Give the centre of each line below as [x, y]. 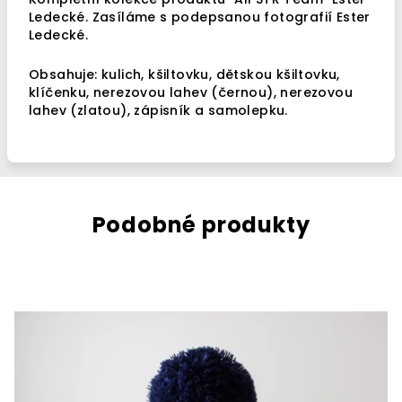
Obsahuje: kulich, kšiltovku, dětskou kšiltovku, [184, 74]
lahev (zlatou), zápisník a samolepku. [158, 110]
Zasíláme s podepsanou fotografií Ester [231, 17]
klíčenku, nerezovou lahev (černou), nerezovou [191, 92]
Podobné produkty [201, 225]
